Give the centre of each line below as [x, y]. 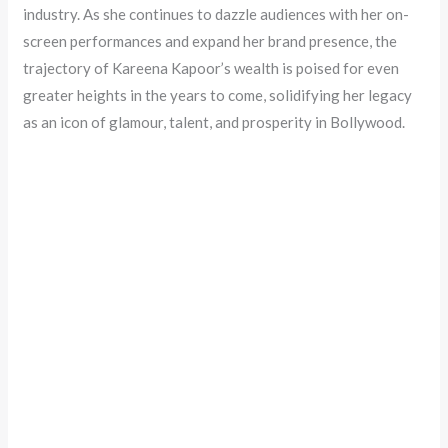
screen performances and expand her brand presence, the [210, 40]
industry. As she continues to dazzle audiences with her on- [216, 13]
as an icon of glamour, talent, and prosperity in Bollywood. [214, 121]
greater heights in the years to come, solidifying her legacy [218, 94]
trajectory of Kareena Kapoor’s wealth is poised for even [211, 67]
